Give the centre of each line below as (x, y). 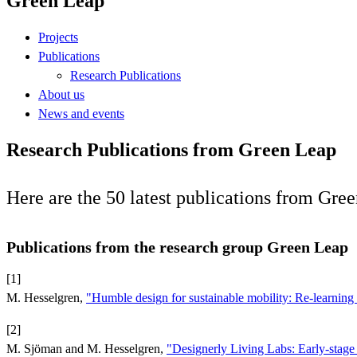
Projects (58, 37)
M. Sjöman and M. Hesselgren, (86, 348)
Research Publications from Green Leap (171, 149)
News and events (81, 113)
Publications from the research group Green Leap (177, 247)
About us (61, 94)
